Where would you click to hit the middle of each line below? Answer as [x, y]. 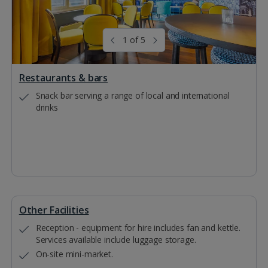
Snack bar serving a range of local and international [133, 96]
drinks [47, 108]
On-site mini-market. [74, 254]
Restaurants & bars [63, 78]
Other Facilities [54, 210]
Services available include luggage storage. [116, 240]
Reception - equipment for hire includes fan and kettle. [138, 228]
